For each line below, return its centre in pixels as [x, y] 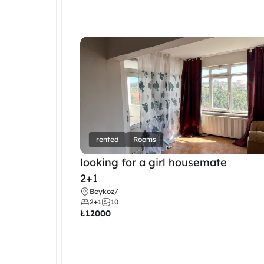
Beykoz [102, 191]
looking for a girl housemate [154, 162]
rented [108, 139]
